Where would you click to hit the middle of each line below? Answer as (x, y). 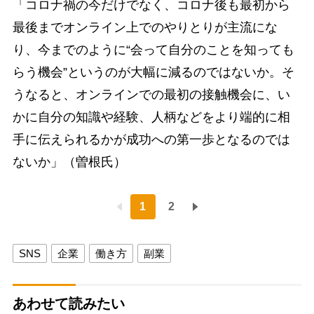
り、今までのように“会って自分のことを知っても (153, 50)
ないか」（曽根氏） (69, 162)
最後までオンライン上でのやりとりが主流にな (145, 28)
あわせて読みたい (68, 304)
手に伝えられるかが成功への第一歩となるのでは (151, 140)
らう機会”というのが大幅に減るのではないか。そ (153, 73)
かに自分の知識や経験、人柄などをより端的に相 (151, 117)
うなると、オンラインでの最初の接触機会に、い (151, 95)
